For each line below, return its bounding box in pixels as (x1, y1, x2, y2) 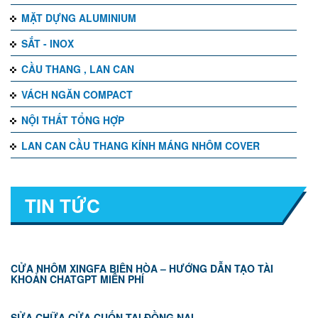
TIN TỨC (25, 192, 100, 219)
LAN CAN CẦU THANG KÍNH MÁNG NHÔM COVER (21, 138, 260, 153)
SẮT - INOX (21, 36, 74, 50)
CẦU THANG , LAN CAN (21, 62, 134, 76)
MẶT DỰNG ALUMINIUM (21, 11, 136, 25)
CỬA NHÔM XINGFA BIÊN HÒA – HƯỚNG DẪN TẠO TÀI (11, 261, 273, 275)
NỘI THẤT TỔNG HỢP (21, 113, 124, 127)
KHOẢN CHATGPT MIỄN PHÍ (11, 272, 144, 286)
